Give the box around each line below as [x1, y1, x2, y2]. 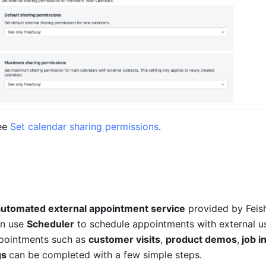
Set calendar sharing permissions [10, 121, 159, 133]
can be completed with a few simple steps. [9, 249, 202, 261]
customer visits [88, 233, 160, 246]
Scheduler [27, 218, 74, 230]
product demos [166, 233, 237, 246]
